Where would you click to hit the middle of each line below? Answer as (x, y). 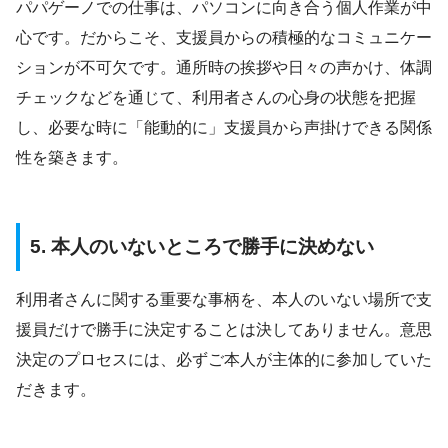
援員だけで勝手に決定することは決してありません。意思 (224, 329)
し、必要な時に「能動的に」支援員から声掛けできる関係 (224, 128)
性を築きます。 (72, 158)
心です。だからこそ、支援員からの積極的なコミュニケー (224, 38)
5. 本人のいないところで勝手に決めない (202, 247)
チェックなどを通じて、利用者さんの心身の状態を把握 (216, 98)
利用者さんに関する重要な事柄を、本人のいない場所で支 (224, 299)
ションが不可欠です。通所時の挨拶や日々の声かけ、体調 (224, 68)
